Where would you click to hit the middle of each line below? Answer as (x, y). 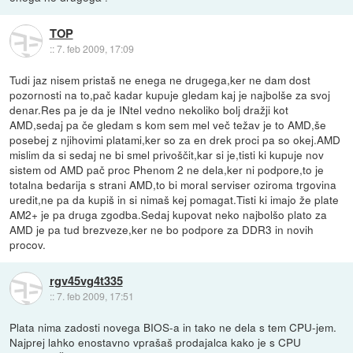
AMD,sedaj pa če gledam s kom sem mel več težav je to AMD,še (168, 125)
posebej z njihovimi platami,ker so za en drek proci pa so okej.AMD (175, 140)
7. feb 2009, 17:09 (95, 48)
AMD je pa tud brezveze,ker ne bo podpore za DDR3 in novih (162, 230)
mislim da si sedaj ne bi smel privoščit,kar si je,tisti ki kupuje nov (167, 155)
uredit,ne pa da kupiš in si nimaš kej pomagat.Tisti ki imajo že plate (175, 200)
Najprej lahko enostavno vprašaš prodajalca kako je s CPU (156, 342)
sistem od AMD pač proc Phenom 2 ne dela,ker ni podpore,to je (167, 170)
